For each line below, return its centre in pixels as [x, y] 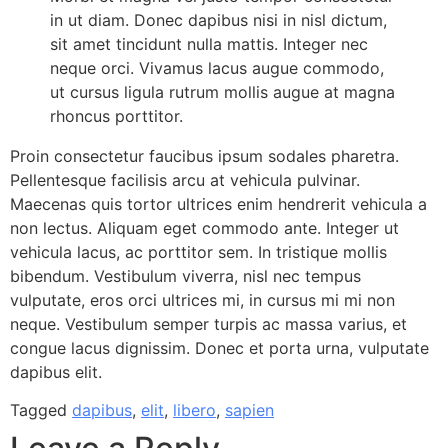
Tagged [41, 410]
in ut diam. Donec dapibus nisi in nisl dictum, [218, 20]
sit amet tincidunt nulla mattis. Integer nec [209, 44]
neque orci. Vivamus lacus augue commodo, [217, 68]
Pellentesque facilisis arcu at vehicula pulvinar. [185, 180]
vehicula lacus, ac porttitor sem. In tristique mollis [198, 252]
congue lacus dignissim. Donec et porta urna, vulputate [219, 348]
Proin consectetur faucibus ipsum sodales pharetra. [204, 156]
